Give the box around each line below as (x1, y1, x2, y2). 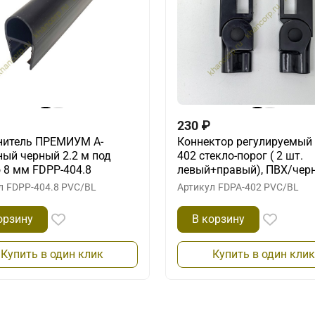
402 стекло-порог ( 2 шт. (177, 148, 303, 162)
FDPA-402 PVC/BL (218, 181, 299, 193)
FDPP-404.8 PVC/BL (6, 181, 96, 193)
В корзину (192, 212, 245, 226)
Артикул (177, 181, 215, 193)
